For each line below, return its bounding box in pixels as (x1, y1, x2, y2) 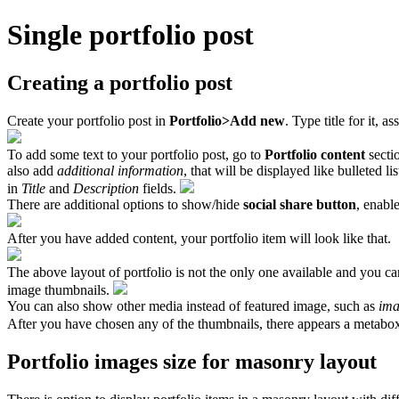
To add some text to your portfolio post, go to (7, 146, 265, 162)
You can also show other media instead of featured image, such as (7, 297, 379, 313)
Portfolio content (265, 146, 365, 162)
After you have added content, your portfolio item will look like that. (7, 230, 391, 246)
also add (7, 162, 57, 178)
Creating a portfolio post (7, 70, 232, 94)
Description (73, 180, 139, 196)
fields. (139, 180, 180, 196)
